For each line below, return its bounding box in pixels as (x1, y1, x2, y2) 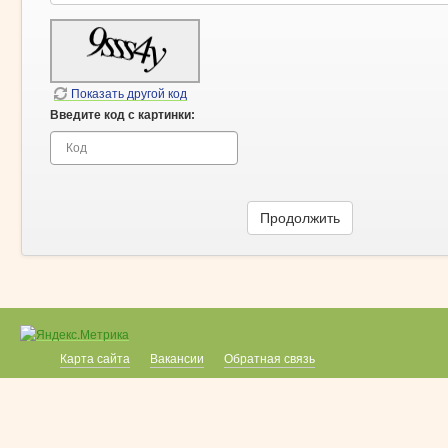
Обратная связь (224, 348, 315, 366)
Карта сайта (60, 348, 130, 366)
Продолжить (260, 210, 340, 226)
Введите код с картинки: (50, 108, 195, 122)
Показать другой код (71, 86, 187, 101)
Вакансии (150, 348, 204, 366)
